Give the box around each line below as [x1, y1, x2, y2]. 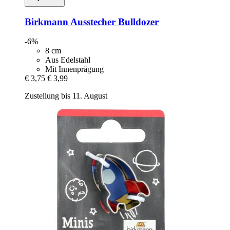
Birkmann [25, 16, 68, 27]
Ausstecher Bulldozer [68, 16, 159, 27]
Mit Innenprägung [45, 65, 104, 74]
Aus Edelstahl [45, 55, 90, 65]
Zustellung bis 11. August [25, 91, 107, 101]
